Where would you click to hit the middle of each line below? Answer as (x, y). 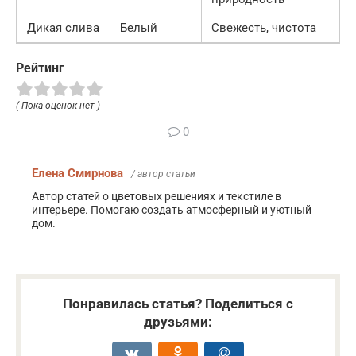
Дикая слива (63, 28)
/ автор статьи (163, 174)
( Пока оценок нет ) (58, 105)
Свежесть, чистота (264, 28)
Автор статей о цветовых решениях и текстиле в (157, 196)
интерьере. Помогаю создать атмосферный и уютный (172, 209)
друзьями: (178, 321)
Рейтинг (40, 68)
